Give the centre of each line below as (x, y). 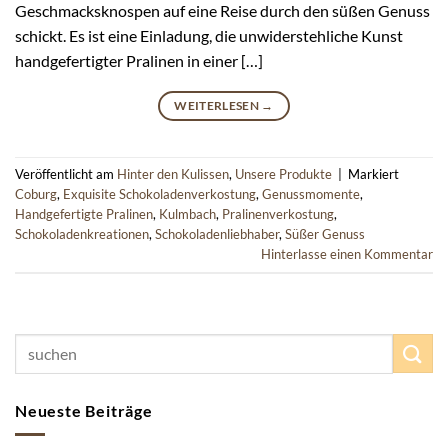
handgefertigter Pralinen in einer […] (139, 60)
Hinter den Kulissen (173, 173)
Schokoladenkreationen (82, 233)
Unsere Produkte (283, 173)
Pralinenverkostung (278, 213)
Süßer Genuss (325, 233)
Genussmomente (311, 193)
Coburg (36, 193)
